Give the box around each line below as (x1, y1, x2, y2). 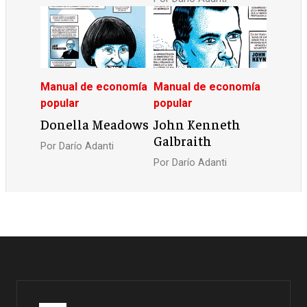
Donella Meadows (40, 115, 149, 132)
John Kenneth (153, 115, 241, 132)
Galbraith (153, 132, 212, 149)
